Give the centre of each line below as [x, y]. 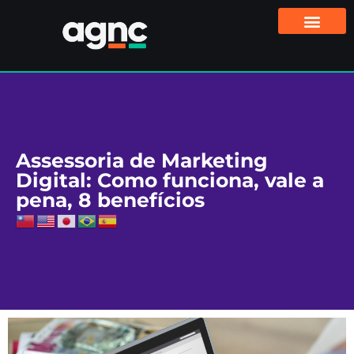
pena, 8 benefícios [110, 200]
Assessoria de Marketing [142, 161]
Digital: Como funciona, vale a [170, 181]
